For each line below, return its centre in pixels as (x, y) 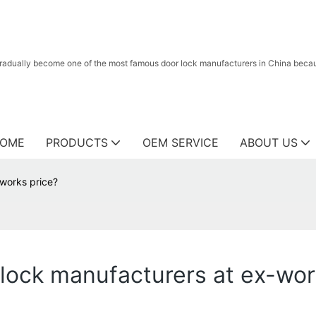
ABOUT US (269, 142)
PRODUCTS (77, 142)
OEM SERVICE (181, 142)
